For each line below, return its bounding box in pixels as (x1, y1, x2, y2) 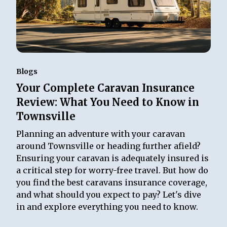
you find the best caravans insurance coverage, (16, 177, 208, 188)
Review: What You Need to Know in (16, 96, 200, 109)
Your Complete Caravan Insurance (16, 82, 195, 95)
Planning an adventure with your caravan (16, 129, 185, 139)
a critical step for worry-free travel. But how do (16, 165, 209, 176)
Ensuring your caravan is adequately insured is (16, 153, 209, 164)
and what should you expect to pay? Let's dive (16, 190, 202, 200)
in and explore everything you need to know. (16, 202, 199, 212)
